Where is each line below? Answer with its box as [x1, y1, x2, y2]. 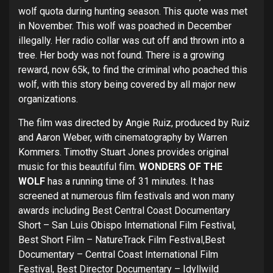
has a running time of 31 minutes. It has [48, 175, 214, 187]
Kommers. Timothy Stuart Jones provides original [18, 146, 229, 158]
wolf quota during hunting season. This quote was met [18, 5, 247, 17]
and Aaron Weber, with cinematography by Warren [18, 131, 227, 143]
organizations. [18, 93, 78, 105]
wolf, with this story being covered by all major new [18, 78, 236, 90]
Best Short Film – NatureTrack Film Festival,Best [18, 233, 225, 246]
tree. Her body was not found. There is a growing [18, 49, 224, 61]
